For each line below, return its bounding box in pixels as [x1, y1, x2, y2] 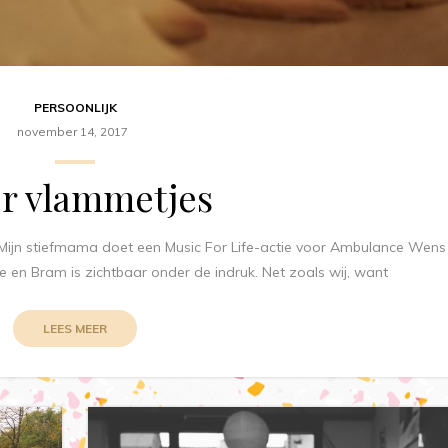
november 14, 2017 [17, 123, 129, 139]
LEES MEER [43, 320, 108, 336]
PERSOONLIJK [33, 99, 117, 115]
